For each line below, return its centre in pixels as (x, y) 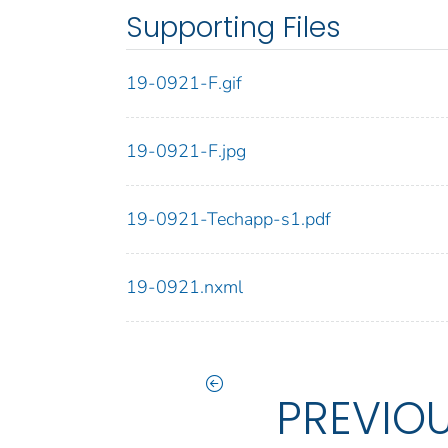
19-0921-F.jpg (186, 151)
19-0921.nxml (184, 287)
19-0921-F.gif (184, 83)
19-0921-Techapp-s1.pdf (228, 219)
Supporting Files (233, 28)
